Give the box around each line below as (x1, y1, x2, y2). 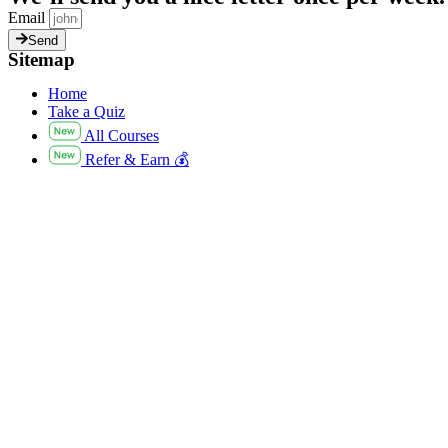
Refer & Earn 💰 (85, 151, 189, 169)
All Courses (84, 127, 159, 145)
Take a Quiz (48, 103, 125, 121)
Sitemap (8, 49, 75, 71)
